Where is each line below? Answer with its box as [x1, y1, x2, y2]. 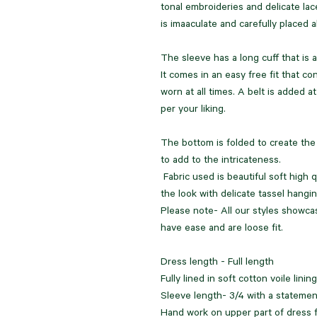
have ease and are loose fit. [161, 224, 283, 235]
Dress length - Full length [161, 258, 274, 269]
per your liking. [161, 105, 226, 116]
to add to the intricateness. [161, 156, 281, 167]
